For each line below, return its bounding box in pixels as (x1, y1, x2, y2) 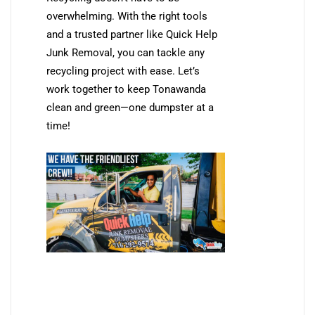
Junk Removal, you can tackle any (46, 46, 205, 59)
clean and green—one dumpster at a (46, 101, 214, 114)
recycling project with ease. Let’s (46, 64, 200, 77)
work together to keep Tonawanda (46, 82, 206, 96)
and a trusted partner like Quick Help (46, 27, 217, 41)
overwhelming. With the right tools (46, 9, 207, 22)
